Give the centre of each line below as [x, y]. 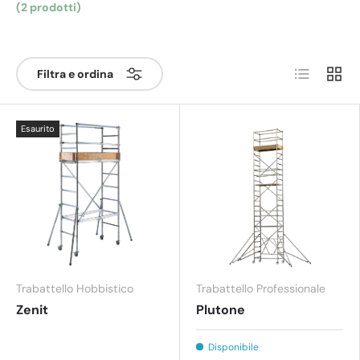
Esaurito [38, 129]
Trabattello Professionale [261, 289]
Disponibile [233, 348]
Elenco [311, 70]
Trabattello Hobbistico [75, 289]
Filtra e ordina [75, 74]
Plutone [221, 310]
